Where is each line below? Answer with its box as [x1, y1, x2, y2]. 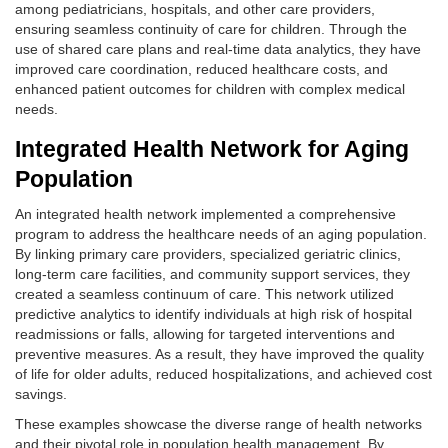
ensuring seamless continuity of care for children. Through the [15, 21, 407, 37]
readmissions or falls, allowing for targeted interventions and [15, 326, 395, 342]
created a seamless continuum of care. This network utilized [15, 286, 394, 302]
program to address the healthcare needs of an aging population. [15, 226, 427, 242]
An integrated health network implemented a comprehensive [15, 206, 396, 222]
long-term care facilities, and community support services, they [15, 266, 410, 282]
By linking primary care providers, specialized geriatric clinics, [15, 246, 401, 262]
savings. [15, 386, 67, 402]
